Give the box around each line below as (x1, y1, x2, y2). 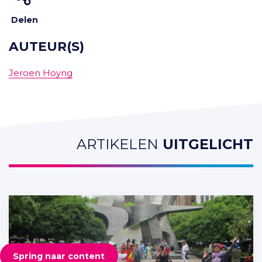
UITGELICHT (158, 136, 253, 153)
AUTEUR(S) (9, 39, 84, 54)
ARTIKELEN (77, 136, 158, 153)
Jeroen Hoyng (9, 67, 73, 79)
